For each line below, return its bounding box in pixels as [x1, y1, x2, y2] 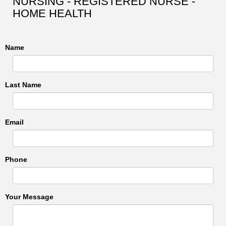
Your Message [5, 193, 53, 201]
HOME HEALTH [13, 7, 92, 20]
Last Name [5, 81, 41, 89]
